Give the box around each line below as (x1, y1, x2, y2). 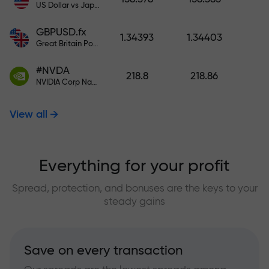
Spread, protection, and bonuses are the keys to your (11, 183, 258, 193)
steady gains (104, 196, 165, 207)
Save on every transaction (24, 243, 183, 257)
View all (10, 109, 47, 120)
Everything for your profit (39, 157, 230, 175)
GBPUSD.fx (36, 26, 86, 37)
